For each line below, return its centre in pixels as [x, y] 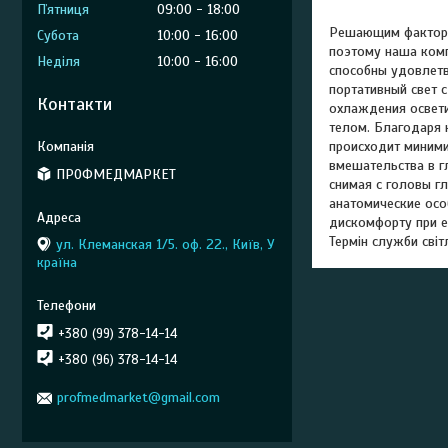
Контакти [74, 104]
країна [57, 262]
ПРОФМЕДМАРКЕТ [116, 174]
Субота [58, 35]
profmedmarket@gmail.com [138, 397]
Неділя [58, 61]
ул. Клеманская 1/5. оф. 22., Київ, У [165, 244]
